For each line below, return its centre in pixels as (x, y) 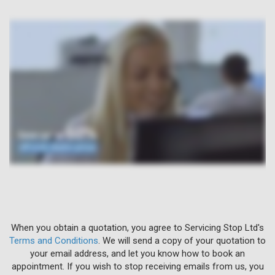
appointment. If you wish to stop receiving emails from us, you (137, 266)
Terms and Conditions (54, 240)
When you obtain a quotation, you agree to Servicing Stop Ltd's (137, 227)
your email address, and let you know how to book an (137, 253)
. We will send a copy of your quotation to (182, 240)
